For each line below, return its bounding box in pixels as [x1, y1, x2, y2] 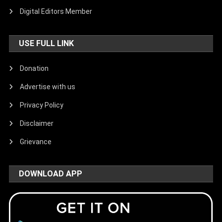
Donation [20, 64, 49, 72]
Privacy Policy [20, 101, 64, 109]
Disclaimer [20, 119, 54, 127]
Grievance [20, 137, 52, 146]
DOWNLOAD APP [19, 168, 83, 178]
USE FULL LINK [19, 38, 74, 48]
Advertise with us [20, 82, 76, 91]
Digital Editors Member [20, 7, 93, 15]
